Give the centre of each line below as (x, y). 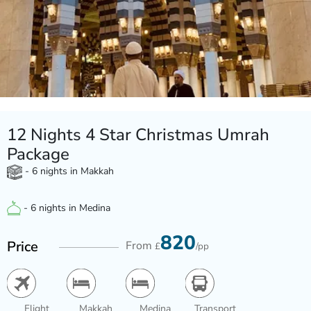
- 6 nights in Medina (66, 208)
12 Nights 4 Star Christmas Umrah (138, 135)
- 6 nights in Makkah (68, 171)
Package (38, 154)
